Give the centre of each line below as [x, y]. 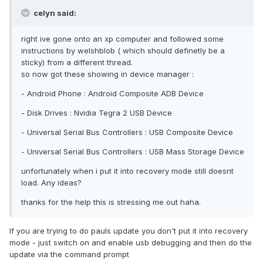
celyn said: [54, 13]
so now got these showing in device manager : [107, 74]
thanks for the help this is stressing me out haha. [111, 202]
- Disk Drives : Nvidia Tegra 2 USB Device [97, 113]
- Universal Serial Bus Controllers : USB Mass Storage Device [133, 152]
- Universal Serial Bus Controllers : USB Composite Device [127, 132]
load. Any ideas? [51, 183]
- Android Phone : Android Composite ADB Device [112, 94]
